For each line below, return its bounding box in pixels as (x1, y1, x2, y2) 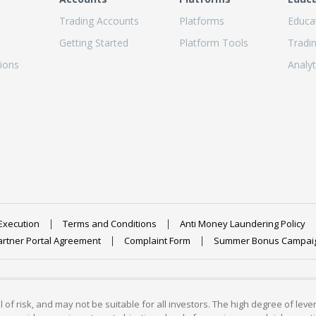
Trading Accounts (59, 13, 139, 28)
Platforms (178, 13, 224, 28)
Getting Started (59, 35, 128, 49)
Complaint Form (124, 234, 190, 248)
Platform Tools (178, 35, 248, 49)
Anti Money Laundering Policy (179, 217, 305, 231)
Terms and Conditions (62, 217, 157, 231)
